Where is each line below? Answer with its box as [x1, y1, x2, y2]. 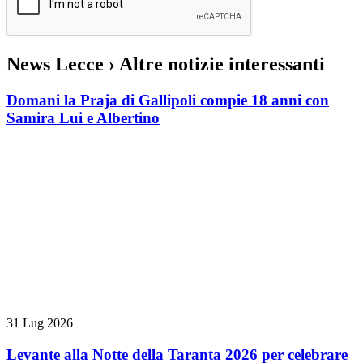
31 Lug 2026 [6, 316, 73, 331]
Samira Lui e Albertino [6, 109, 160, 126]
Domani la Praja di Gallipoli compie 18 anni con [6, 91, 329, 109]
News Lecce [6, 53, 109, 75]
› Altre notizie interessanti [109, 53, 325, 75]
